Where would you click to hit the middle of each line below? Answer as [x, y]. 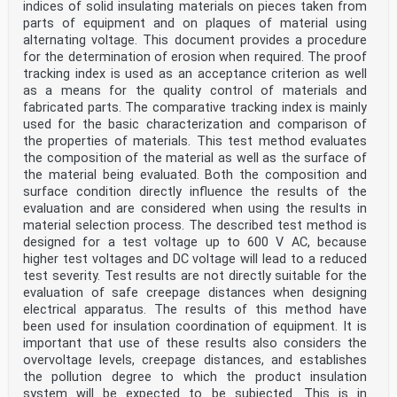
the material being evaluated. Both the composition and [195, 175]
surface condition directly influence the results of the [195, 192]
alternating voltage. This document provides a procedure [195, 40]
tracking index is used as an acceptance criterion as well [195, 74]
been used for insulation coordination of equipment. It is [195, 327]
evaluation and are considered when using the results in [195, 209]
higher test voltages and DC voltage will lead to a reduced [195, 259]
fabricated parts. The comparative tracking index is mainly [195, 108]
